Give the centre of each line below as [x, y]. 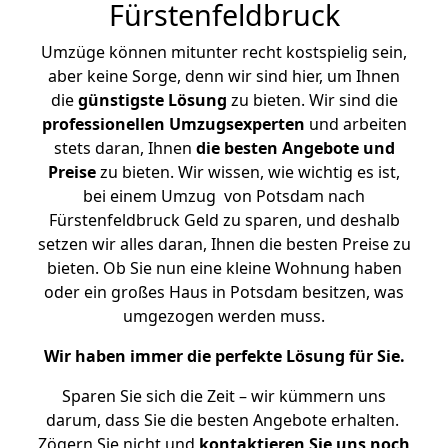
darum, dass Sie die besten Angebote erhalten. [224, 420]
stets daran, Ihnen [124, 148]
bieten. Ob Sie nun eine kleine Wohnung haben [224, 268]
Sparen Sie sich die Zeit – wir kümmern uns [224, 396]
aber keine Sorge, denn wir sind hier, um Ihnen [224, 76]
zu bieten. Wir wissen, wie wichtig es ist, [248, 172]
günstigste [120, 100]
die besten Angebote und [295, 148]
